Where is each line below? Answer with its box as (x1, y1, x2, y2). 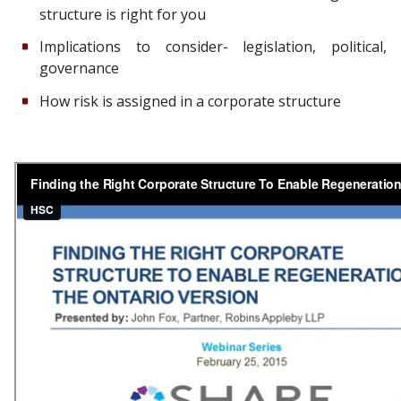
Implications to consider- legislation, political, (39, 37, 387, 57)
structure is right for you (39, 4, 206, 24)
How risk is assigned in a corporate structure (39, 91, 345, 112)
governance (39, 58, 119, 79)
